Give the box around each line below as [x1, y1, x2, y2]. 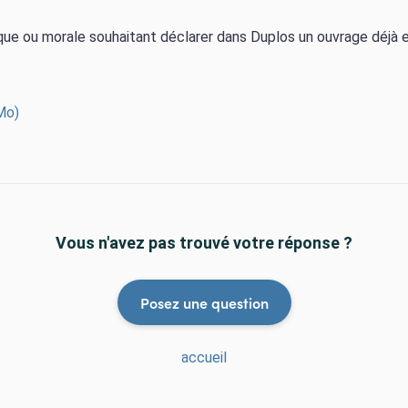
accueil [181, 349, 227, 366]
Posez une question [139, 292, 269, 312]
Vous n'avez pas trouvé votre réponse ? [56, 233, 352, 252]
